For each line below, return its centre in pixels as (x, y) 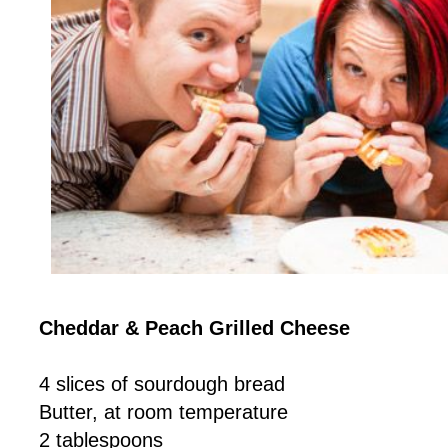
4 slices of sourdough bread (161, 384)
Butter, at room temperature (163, 412)
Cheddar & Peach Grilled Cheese (194, 328)
